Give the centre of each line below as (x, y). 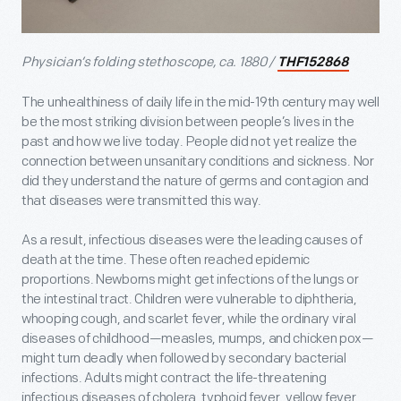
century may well (329, 103)
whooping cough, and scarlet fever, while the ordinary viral (189, 320)
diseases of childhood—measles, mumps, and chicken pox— (198, 339)
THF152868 (313, 64)
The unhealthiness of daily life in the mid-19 (145, 103)
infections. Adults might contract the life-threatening (174, 379)
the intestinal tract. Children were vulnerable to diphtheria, (189, 300)
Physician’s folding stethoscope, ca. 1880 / (149, 63)
